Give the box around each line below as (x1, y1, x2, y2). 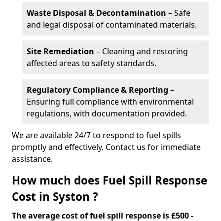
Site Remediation (27, 46, 94, 57)
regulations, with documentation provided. (27, 108, 187, 119)
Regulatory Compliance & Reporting (27, 84, 168, 95)
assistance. (12, 153, 53, 164)
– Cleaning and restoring (94, 46, 188, 57)
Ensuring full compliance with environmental (27, 96, 194, 107)
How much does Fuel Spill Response (12, 173, 207, 188)
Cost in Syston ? (12, 189, 98, 204)
